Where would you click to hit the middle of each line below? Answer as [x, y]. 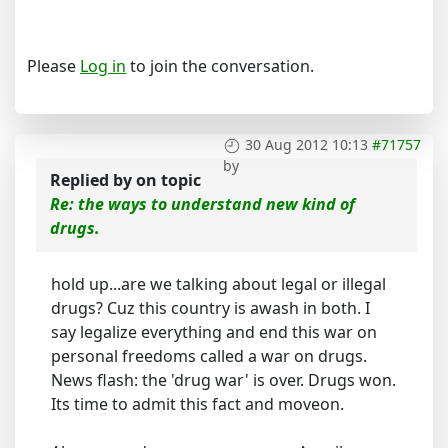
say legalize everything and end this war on [214, 332]
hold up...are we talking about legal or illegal [218, 284]
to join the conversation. [220, 66]
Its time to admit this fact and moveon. [197, 404]
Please [53, 66]
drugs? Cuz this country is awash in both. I [210, 308]
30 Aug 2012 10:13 [306, 144]
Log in [103, 66]
